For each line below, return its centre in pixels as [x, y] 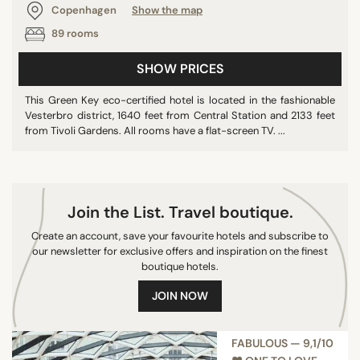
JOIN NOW [180, 296]
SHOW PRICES [180, 69]
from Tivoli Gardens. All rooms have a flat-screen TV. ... [155, 131]
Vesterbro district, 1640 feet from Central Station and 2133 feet [180, 115]
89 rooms [74, 34]
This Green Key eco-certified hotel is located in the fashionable [180, 100]
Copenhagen [84, 10]
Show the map [167, 10]
